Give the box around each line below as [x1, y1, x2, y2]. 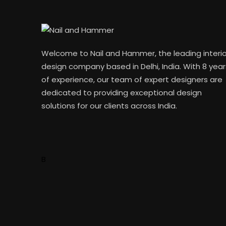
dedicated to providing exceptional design [41, 87, 202, 98]
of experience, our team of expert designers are [41, 74, 223, 85]
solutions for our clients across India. [41, 100, 178, 111]
